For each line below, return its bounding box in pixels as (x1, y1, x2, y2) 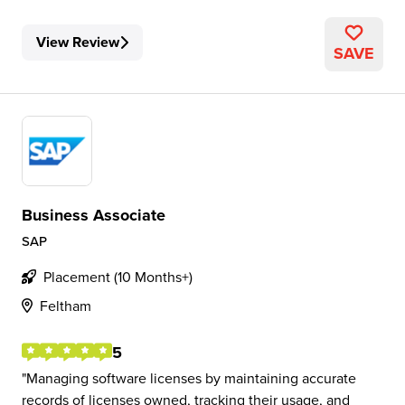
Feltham (40, 296, 91, 316)
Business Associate (22, 203, 165, 227)
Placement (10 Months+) (43, 267, 193, 287)
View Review (36, 32, 119, 52)
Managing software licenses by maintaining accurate (26, 368, 356, 388)
